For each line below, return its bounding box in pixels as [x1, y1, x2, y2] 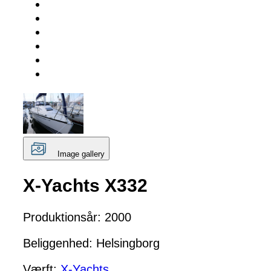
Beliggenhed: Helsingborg [23, 237, 160, 250]
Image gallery [57, 149, 105, 158]
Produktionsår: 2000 [23, 211, 131, 224]
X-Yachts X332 [23, 175, 148, 195]
